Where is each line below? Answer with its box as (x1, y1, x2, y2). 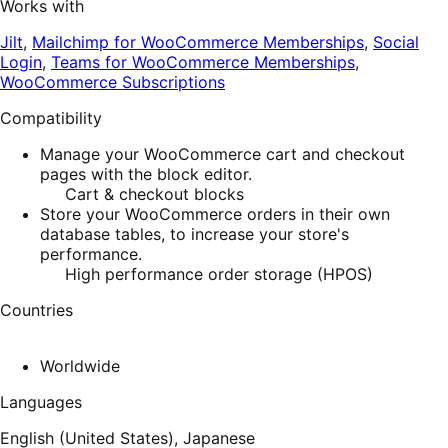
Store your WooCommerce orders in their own (40, 204, 390, 225)
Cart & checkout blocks (60, 184, 244, 205)
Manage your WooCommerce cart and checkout (40, 144, 405, 165)
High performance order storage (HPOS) (60, 264, 373, 285)
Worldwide (40, 356, 120, 377)
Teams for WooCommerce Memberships (51, 52, 355, 73)
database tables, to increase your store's (40, 224, 349, 245)
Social (373, 32, 419, 53)
